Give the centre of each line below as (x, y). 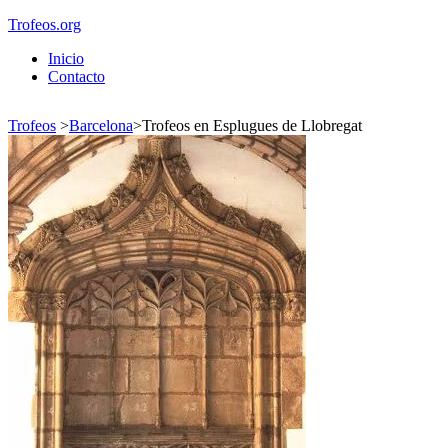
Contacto (76, 76)
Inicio (66, 58)
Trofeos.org (44, 24)
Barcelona (101, 125)
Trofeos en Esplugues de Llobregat (252, 125)
